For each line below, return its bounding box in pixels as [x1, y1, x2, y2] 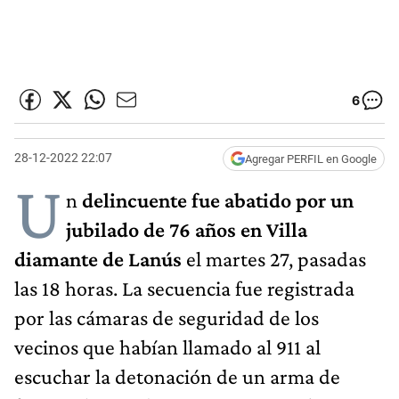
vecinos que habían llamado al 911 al [14, 334, 321, 359]
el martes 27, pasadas [186, 246, 366, 271]
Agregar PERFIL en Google [245, 151, 377, 166]
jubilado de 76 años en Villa [66, 216, 307, 241]
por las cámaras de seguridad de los [14, 305, 319, 330]
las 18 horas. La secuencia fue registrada [14, 275, 354, 300]
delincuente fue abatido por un [82, 187, 354, 212]
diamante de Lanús [14, 246, 186, 271]
